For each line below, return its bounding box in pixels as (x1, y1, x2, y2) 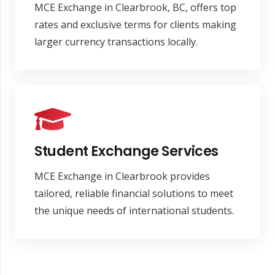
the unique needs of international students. (34, 204, 234, 218)
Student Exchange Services (34, 141, 219, 161)
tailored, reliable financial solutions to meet (34, 187, 233, 201)
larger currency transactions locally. (34, 34, 198, 48)
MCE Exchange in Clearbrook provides (34, 169, 210, 184)
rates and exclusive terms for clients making (34, 17, 236, 31)
